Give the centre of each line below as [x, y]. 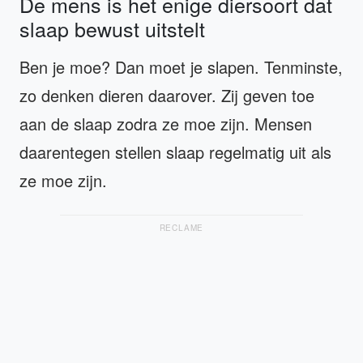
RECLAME [181, 227]
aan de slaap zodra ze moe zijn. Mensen [166, 123]
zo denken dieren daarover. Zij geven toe [167, 95]
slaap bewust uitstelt [112, 28]
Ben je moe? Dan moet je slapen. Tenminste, [181, 66]
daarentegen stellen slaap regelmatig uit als [175, 152]
